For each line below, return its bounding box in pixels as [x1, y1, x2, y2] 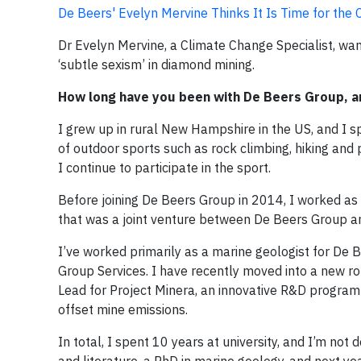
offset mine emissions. [58, 301, 188, 317]
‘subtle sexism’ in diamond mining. [58, 56, 255, 73]
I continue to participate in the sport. [58, 160, 271, 176]
